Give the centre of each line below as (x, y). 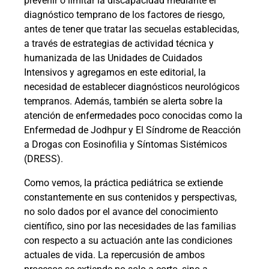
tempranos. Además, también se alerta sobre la (123, 101)
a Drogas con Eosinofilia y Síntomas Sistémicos (125, 145)
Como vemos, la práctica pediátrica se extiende (123, 183)
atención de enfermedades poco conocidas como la (133, 116)
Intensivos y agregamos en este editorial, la (115, 73)
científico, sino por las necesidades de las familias (130, 226)
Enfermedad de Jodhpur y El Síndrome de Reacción (132, 130)
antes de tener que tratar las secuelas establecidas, (131, 29)
